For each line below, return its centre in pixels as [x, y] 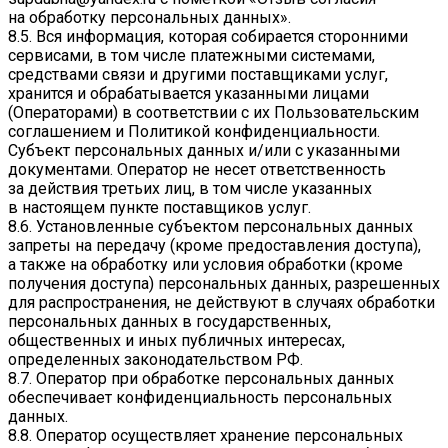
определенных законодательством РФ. [155, 360]
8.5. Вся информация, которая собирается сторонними [208, 37]
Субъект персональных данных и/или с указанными [204, 151]
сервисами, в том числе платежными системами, [191, 56]
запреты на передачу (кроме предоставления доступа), [214, 246]
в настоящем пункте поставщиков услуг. [159, 208]
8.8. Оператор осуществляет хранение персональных [205, 436]
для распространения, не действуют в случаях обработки [221, 303]
